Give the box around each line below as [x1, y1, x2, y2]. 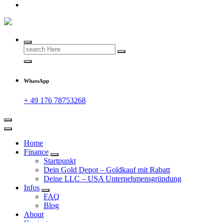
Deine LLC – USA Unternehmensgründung [44, 174, 181, 183]
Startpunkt [44, 157, 76, 166]
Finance [24, 148, 49, 157]
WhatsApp [24, 78, 49, 84]
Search [23, 44, 45, 53]
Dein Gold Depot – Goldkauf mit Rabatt [44, 166, 170, 174]
